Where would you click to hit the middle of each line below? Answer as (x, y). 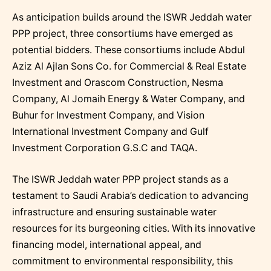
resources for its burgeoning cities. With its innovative (134, 228)
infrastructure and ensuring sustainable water (114, 212)
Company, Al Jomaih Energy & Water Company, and (129, 99)
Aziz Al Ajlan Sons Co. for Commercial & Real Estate (129, 67)
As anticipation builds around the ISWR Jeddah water (132, 18)
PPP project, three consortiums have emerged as (122, 34)
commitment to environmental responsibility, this (122, 261)
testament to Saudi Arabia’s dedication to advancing (130, 195)
